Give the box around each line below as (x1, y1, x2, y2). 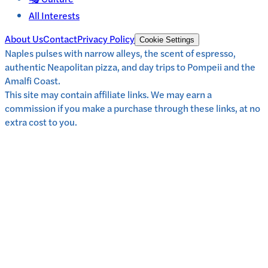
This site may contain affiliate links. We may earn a (5, 87, 212, 102)
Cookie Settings (139, 35, 194, 45)
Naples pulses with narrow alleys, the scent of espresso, (5, 46, 236, 60)
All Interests (29, 8, 80, 23)
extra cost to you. (5, 115, 77, 129)
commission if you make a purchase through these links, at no (5, 101, 260, 115)
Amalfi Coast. (5, 74, 60, 88)
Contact (43, 32, 77, 46)
